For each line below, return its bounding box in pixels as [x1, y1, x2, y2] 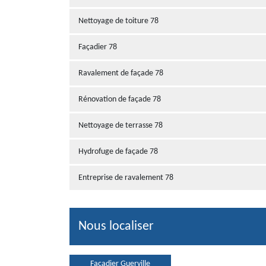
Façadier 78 [78, 43, 117, 52]
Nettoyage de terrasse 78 [78, 121, 163, 130]
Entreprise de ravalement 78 [78, 173, 173, 182]
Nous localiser [78, 220, 154, 233]
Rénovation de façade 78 [78, 95, 161, 104]
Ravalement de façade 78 [78, 69, 163, 78]
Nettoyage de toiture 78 [78, 17, 159, 26]
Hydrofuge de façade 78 [78, 147, 158, 156]
